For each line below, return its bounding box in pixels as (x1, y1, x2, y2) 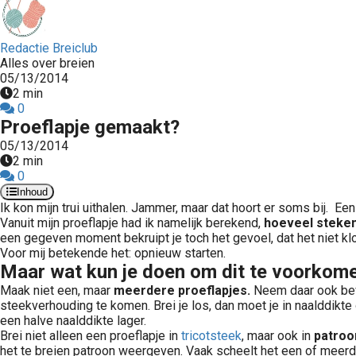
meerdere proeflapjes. (114, 283, 250, 298)
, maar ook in (242, 328, 314, 343)
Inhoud (17, 186, 48, 198)
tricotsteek (181, 328, 242, 343)
